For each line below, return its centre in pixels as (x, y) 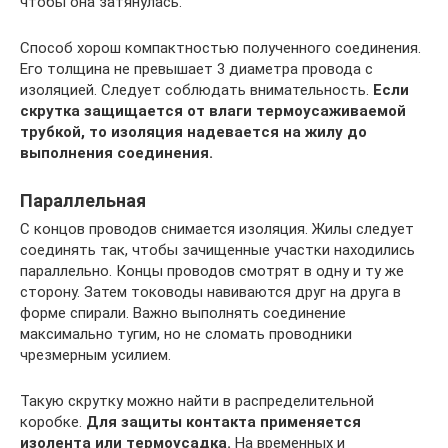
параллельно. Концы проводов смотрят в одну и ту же (212, 271)
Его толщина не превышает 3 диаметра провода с (196, 69)
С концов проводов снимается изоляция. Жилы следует (217, 229)
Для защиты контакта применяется (223, 422)
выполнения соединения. (116, 153)
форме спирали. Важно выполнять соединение (183, 313)
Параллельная (83, 200)
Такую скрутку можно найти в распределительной (197, 401)
